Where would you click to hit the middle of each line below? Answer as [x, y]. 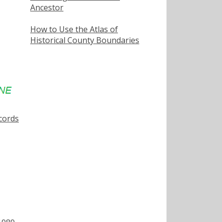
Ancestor [47, 7]
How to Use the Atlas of [74, 29]
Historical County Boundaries [85, 40]
